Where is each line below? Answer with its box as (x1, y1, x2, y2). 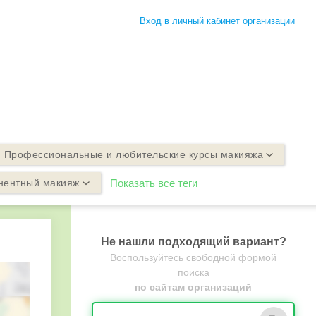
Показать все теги (109, 177, 197, 189)
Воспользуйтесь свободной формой (110, 252, 276, 263)
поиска (177, 267, 209, 278)
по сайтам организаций (135, 281, 252, 293)
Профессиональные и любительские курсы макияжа (4, 149, 263, 160)
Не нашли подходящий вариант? (100, 236, 286, 248)
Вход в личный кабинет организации (139, 16, 295, 26)
